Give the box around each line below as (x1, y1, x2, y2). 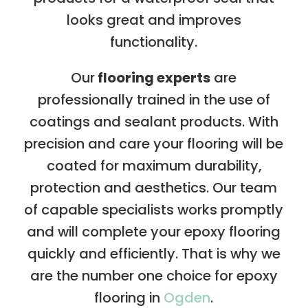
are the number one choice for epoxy (30, 265, 278, 285)
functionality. (110, 32, 198, 52)
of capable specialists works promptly (24, 199, 284, 219)
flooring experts (95, 67, 211, 87)
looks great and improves (66, 10, 241, 30)
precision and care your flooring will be (24, 133, 284, 153)
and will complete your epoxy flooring (27, 221, 281, 241)
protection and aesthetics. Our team (30, 177, 278, 197)
